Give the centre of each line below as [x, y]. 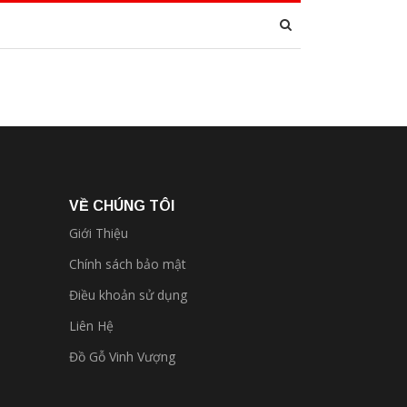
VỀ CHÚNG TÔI [122, 206]
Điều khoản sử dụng [128, 295]
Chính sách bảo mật [128, 264]
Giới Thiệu [99, 233]
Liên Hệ [91, 326]
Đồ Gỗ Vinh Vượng [122, 357]
